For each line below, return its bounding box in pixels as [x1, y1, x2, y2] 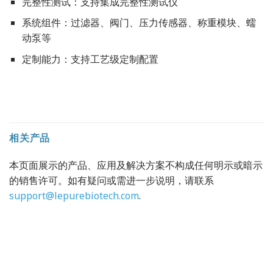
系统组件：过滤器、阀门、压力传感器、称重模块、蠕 [21, 16, 256, 30]
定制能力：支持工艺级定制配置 [21, 52, 158, 66]
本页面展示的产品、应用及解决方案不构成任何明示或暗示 [9, 158, 263, 172]
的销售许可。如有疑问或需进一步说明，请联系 [9, 173, 214, 187]
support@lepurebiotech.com [9, 188, 139, 202]
